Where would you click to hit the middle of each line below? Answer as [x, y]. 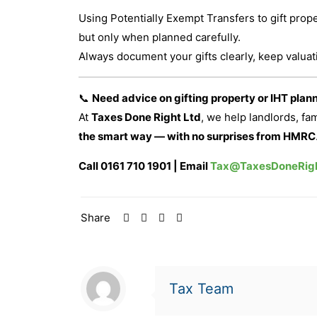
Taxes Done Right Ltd [146, 117]
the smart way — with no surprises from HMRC [197, 136]
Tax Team [201, 288]
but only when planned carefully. [159, 37]
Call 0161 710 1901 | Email [144, 166]
